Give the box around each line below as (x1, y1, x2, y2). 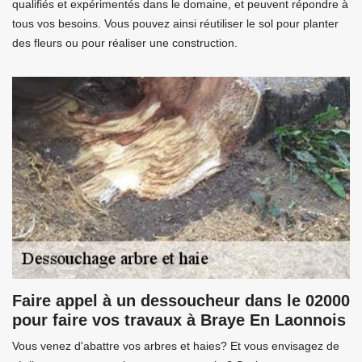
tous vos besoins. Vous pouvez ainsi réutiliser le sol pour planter (12, 17, 339, 31)
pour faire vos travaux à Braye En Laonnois (12, 311, 346, 330)
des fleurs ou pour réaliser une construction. (12, 36, 238, 50)
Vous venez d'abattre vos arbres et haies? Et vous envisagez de (12, 339, 339, 353)
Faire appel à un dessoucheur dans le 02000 (12, 292, 350, 310)
